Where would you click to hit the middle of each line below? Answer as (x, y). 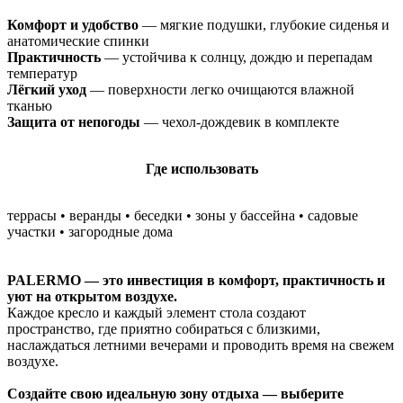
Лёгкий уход (47, 89)
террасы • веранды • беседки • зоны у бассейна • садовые (183, 215)
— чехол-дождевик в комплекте (240, 121)
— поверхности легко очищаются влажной (220, 89)
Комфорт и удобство (73, 24)
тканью (30, 105)
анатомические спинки (78, 40)
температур (42, 73)
